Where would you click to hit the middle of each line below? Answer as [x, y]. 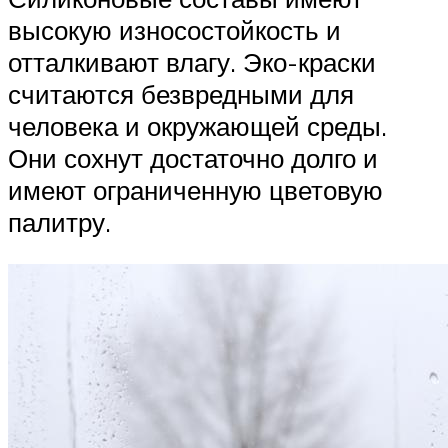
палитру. [59, 222]
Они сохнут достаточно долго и [193, 158]
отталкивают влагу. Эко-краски [192, 62]
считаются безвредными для [181, 94]
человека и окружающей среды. [197, 126]
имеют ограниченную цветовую [195, 190]
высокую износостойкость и [174, 30]
